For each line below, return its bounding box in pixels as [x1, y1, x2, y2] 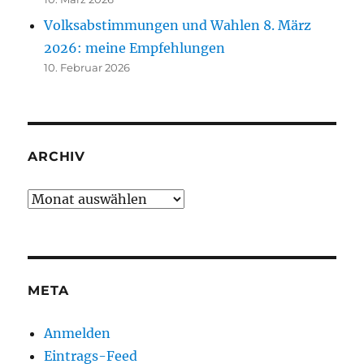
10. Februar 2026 [44, 61, 131, 75]
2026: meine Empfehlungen [44, 40, 226, 57]
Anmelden [44, 325, 111, 342]
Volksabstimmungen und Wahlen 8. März [44, 17, 312, 34]
